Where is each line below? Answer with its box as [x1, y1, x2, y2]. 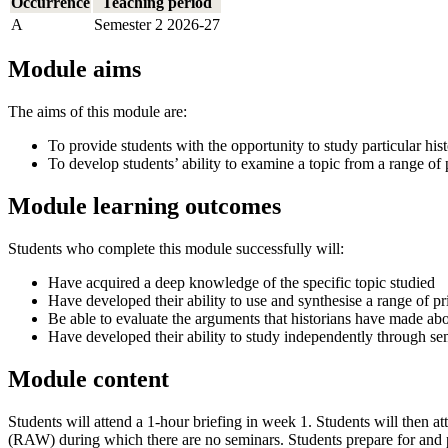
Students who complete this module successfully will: [8, 240, 344, 258]
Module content [8, 366, 169, 393]
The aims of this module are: [8, 103, 187, 121]
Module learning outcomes [8, 193, 281, 220]
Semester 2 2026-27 [94, 15, 220, 33]
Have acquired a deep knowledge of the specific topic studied [48, 274, 435, 292]
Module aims [8, 56, 141, 83]
